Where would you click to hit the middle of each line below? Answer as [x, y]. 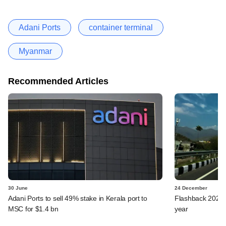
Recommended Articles [58, 81]
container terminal [121, 27]
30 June [18, 188]
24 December [191, 188]
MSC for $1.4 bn [33, 209]
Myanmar [35, 51]
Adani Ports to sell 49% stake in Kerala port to [78, 198]
